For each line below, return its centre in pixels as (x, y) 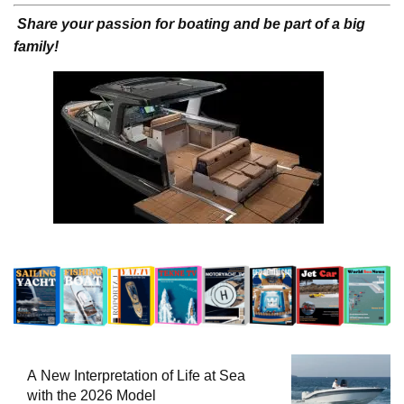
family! (36, 47)
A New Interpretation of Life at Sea (136, 376)
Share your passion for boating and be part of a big (191, 24)
